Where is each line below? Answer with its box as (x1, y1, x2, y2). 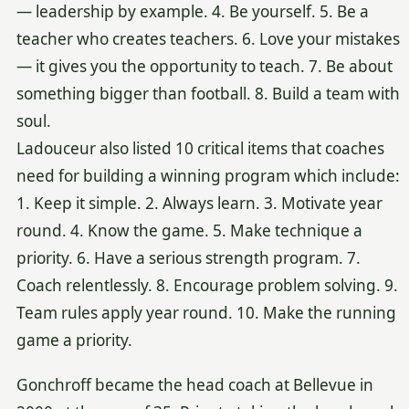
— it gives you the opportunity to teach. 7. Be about (16, 56, 393, 78)
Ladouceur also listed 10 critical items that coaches (16, 138, 384, 160)
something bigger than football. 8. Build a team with (16, 83, 400, 105)
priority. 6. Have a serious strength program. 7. (16, 247, 361, 269)
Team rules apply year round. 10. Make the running (16, 302, 396, 324)
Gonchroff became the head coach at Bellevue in (16, 373, 373, 395)
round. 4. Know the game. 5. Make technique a (16, 220, 362, 242)
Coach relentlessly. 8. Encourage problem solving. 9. (16, 275, 398, 297)
